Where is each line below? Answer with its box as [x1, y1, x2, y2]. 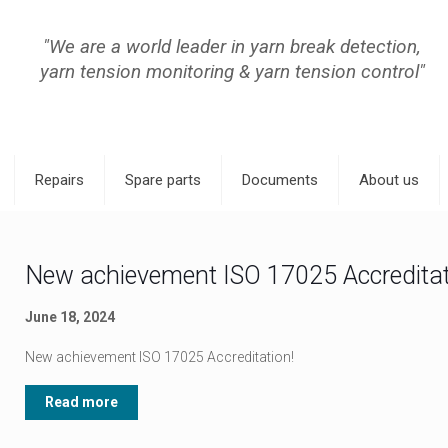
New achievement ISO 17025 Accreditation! [24, 349, 294, 365]
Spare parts [125, 171, 201, 189]
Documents [242, 171, 318, 189]
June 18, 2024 [24, 309, 115, 325]
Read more [44, 394, 118, 410]
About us [359, 171, 419, 189]
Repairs [35, 171, 84, 189]
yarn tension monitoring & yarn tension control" [39, 60, 425, 83]
